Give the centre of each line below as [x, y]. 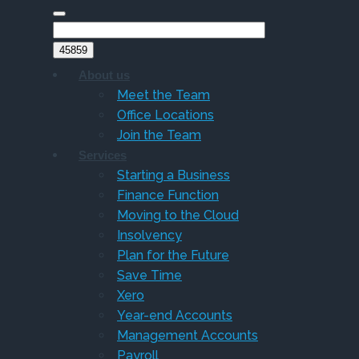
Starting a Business [173, 175]
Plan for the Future [173, 255]
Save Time [149, 275]
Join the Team [159, 135]
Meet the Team [163, 95]
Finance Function [168, 195]
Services [103, 155]
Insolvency [149, 235]
